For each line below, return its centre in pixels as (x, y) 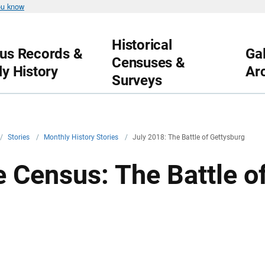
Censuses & (148, 63)
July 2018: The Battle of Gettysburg (189, 137)
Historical (142, 45)
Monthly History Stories (82, 137)
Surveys (137, 80)
